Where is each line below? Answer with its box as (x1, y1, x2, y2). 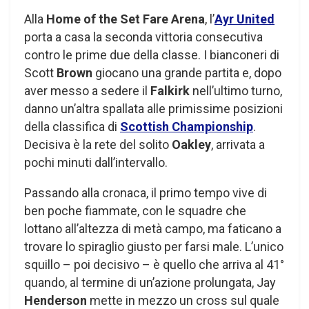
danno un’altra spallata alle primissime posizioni (24, 101, 283, 117)
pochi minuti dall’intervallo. (24, 155, 168, 170)
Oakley (172, 137, 211, 152)
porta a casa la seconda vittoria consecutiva (24, 30, 263, 45)
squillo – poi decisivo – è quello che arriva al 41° (24, 257, 284, 272)
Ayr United (215, 12, 275, 27)
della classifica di (24, 119, 120, 134)
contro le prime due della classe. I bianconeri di (24, 48, 279, 63)
